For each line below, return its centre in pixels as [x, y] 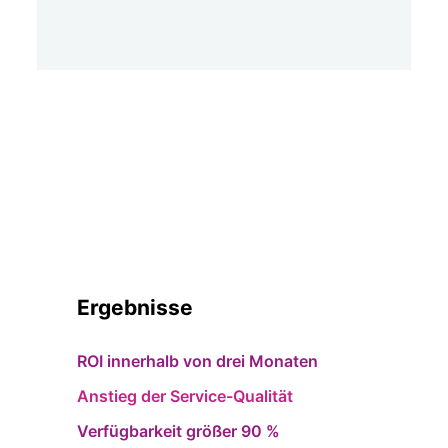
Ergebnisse [134, 307]
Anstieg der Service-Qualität [184, 396]
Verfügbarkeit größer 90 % [178, 431]
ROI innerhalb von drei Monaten [197, 361]
